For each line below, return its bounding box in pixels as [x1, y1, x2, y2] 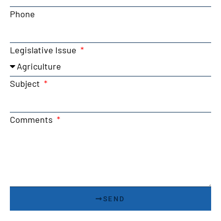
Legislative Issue [10, 44, 78, 55]
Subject [10, 77, 42, 89]
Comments [10, 113, 55, 125]
